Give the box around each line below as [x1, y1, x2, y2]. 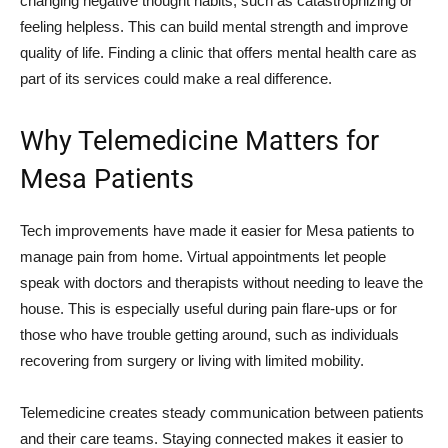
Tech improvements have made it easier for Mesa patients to [20, 222, 414, 239]
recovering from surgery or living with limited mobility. [20, 352, 364, 369]
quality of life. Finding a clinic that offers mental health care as [20, 44, 417, 61]
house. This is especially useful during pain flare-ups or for [20, 300, 397, 317]
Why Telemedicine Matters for [20, 125, 379, 157]
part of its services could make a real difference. [20, 70, 332, 87]
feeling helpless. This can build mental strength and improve [20, 18, 408, 35]
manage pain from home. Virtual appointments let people [20, 248, 386, 265]
